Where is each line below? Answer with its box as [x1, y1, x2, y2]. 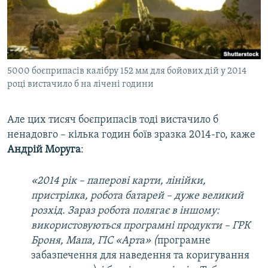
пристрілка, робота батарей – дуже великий [31, 190, 243, 202]
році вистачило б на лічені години [7, 80, 154, 90]
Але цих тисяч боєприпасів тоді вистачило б [7, 114, 218, 126]
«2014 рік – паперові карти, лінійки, [31, 175, 206, 187]
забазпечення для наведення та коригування [31, 250, 249, 262]
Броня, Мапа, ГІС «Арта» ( [31, 235, 157, 247]
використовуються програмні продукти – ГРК [31, 220, 250, 232]
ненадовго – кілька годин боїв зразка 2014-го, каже [7, 129, 255, 141]
